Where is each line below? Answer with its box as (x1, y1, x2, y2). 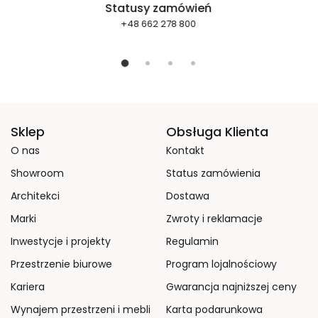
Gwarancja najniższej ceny (166, 280, 297, 295)
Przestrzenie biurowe (11, 257, 112, 272)
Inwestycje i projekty (11, 234, 111, 249)
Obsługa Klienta (166, 123, 268, 141)
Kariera (11, 280, 45, 295)
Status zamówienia (166, 166, 261, 181)
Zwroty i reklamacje (166, 212, 263, 226)
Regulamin (166, 234, 219, 249)
